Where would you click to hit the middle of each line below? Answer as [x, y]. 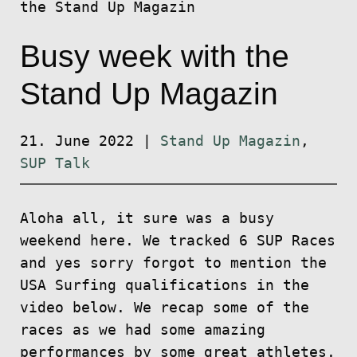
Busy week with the [154, 56]
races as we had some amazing [142, 330]
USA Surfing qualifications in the [164, 286]
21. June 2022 [76, 141]
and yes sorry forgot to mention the [173, 263]
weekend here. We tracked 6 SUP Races [177, 241]
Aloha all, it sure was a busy [147, 219]
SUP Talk [55, 163]
